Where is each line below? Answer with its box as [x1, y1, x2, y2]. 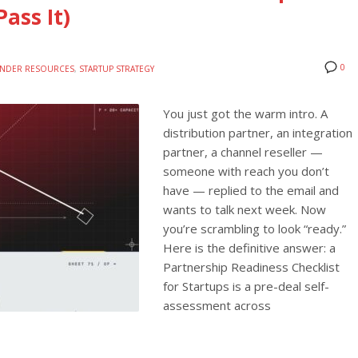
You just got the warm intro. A [163, 105, 328, 122]
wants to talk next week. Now [163, 201, 326, 218]
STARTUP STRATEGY [79, 63, 154, 74]
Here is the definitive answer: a [163, 240, 336, 257]
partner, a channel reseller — [163, 144, 323, 161]
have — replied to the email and [163, 182, 339, 199]
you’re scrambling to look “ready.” [163, 221, 346, 237]
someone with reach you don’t [163, 163, 329, 180]
